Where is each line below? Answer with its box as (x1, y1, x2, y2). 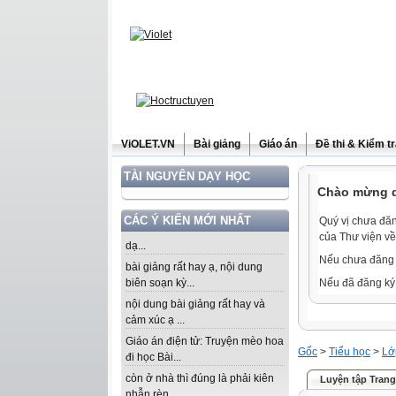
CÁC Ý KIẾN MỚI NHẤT (124, 214, 251, 227)
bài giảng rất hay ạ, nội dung (126, 261, 263, 273)
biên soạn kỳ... (126, 277, 194, 289)
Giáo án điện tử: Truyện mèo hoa (126, 335, 284, 347)
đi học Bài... (126, 351, 181, 363)
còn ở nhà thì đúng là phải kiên (126, 372, 274, 385)
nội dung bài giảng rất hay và (126, 298, 265, 310)
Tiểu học (329, 346, 370, 358)
